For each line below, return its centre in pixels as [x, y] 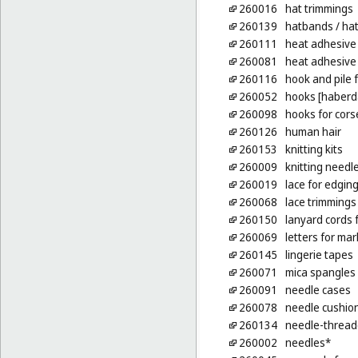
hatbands [309, 26]
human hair [313, 132]
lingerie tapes [319, 255]
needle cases [318, 290]
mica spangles [320, 272]
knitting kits [314, 149]
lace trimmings [320, 202]
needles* [308, 343]
